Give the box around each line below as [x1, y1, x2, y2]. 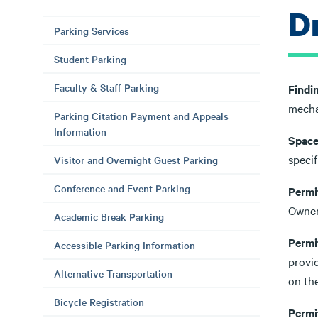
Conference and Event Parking [54, 181, 190, 195]
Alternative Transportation [54, 266, 172, 280]
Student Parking [54, 52, 126, 66]
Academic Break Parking [54, 209, 164, 224]
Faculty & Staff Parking [54, 80, 159, 94]
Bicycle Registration [54, 295, 144, 309]
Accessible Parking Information [54, 238, 195, 252]
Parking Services [54, 23, 129, 38]
